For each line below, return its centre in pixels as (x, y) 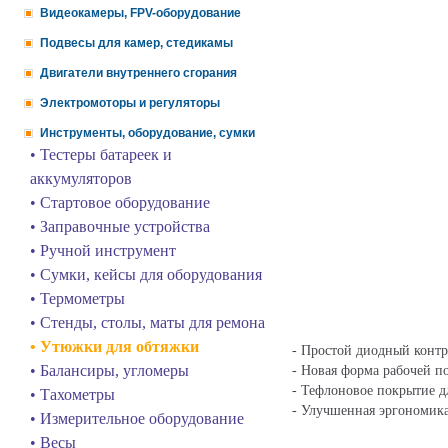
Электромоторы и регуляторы (130, 103)
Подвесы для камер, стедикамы (136, 43)
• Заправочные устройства (120, 226)
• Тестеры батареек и (101, 154)
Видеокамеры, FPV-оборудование (140, 13)
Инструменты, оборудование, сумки (147, 133)
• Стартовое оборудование (120, 202)
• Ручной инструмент (103, 250)
